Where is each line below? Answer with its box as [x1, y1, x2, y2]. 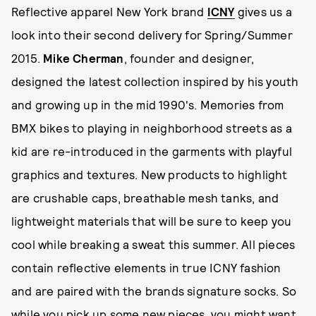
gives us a [234, 4, 292, 18]
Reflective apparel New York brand [11, 4, 207, 18]
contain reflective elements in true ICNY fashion [11, 260, 281, 274]
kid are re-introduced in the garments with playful [11, 144, 293, 158]
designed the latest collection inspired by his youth [11, 74, 299, 88]
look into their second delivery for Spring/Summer [11, 28, 293, 42]
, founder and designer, [123, 51, 255, 65]
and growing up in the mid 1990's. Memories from [11, 97, 284, 111]
